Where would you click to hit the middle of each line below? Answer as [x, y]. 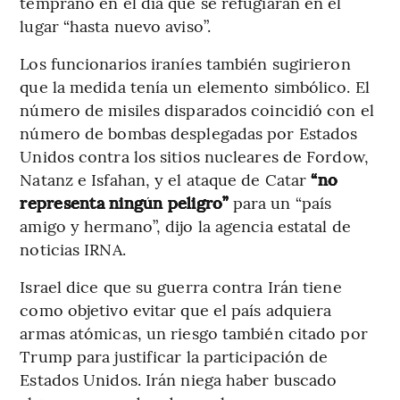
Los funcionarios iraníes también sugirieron [185, 63]
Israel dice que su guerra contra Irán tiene [181, 287]
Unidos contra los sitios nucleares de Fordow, [194, 156]
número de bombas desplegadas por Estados [189, 133]
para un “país [280, 203]
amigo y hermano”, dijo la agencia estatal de [185, 226]
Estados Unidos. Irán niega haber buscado [179, 379]
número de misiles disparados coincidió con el [197, 110]
